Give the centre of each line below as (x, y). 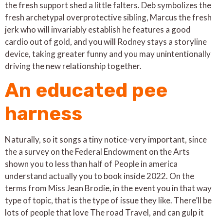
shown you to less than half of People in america (91, 164)
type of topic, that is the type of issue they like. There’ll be (108, 200)
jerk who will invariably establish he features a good (98, 29)
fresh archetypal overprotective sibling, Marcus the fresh (108, 17)
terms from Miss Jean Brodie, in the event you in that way (108, 188)
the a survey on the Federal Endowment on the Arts (97, 152)
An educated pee (86, 91)
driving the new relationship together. (73, 66)
